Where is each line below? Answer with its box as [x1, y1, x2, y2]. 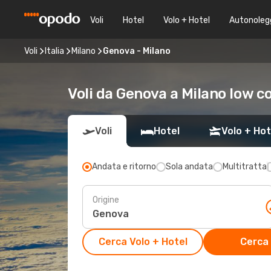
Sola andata [166, 162, 213, 172]
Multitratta [223, 162, 267, 172]
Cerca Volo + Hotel [98, 236, 188, 247]
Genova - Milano [103, 45, 171, 56]
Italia [45, 45, 64, 56]
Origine [93, 194, 119, 205]
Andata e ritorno [92, 162, 156, 172]
